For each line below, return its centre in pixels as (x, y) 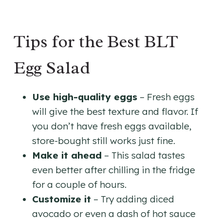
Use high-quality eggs (85, 97)
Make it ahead (67, 155)
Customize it (62, 199)
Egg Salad (52, 67)
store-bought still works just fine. (104, 140)
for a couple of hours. (79, 184)
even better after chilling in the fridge (114, 170)
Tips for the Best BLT (96, 41)
